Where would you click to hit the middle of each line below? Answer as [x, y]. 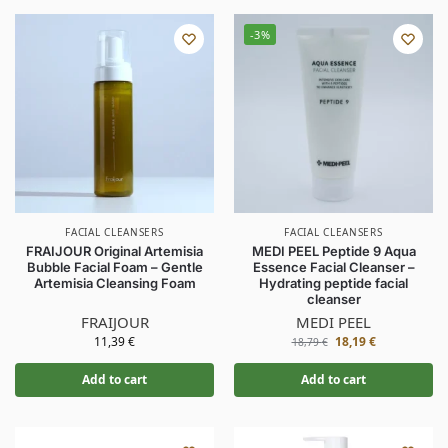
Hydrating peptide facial [333, 283]
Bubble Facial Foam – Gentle [114, 267]
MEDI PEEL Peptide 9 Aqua [333, 251]
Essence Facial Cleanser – [333, 267]
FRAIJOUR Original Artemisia [114, 251]
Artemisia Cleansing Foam [114, 283]
